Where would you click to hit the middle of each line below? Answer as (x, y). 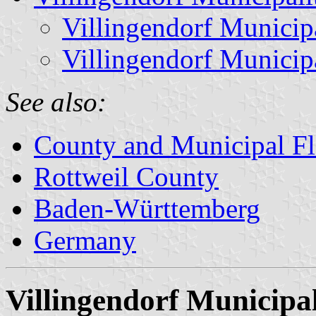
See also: (56, 102)
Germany (85, 240)
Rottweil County (126, 176)
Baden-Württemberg (147, 208)
